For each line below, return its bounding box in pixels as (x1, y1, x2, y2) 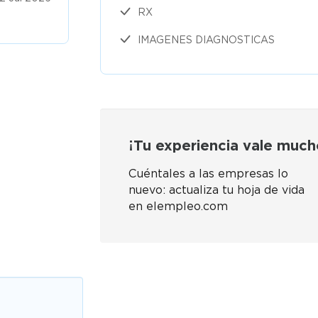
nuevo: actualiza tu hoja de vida (128, 183, 305, 197)
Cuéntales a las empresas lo (128, 167, 288, 180)
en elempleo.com (128, 199, 228, 213)
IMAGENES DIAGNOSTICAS (138, 33, 275, 45)
